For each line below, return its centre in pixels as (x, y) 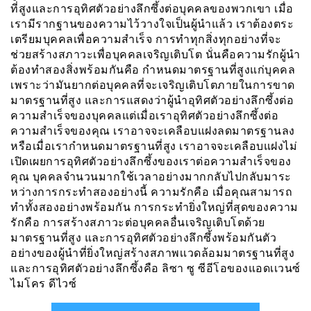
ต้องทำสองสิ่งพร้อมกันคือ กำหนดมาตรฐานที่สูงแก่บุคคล (153, 69)
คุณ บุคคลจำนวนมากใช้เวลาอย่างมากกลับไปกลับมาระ (151, 176)
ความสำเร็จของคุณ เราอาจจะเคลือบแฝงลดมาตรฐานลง (153, 131)
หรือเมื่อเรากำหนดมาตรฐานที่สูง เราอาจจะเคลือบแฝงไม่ (154, 146)
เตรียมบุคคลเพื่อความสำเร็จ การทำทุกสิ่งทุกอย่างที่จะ (146, 39)
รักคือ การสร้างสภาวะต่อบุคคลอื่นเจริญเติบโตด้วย (138, 222)
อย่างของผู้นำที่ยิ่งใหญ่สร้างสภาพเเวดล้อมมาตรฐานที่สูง (152, 253)
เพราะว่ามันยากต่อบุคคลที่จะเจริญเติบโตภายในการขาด (153, 85)
